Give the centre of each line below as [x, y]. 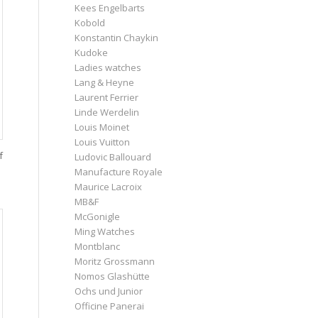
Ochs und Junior [109, 291]
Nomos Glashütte [113, 276]
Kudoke [92, 52]
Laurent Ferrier [107, 97]
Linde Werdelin [107, 112]
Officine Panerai [110, 306]
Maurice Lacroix [109, 186]
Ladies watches [108, 67]
